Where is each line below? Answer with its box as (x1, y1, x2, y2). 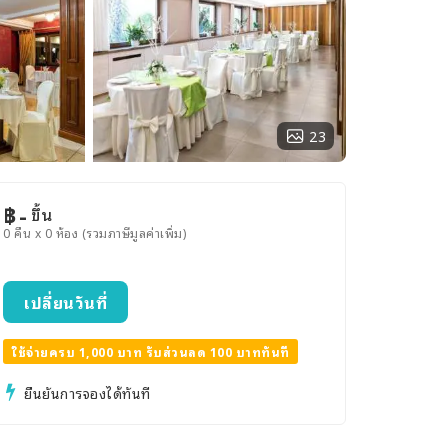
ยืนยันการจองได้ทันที (24, 380, 151, 404)
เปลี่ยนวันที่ (24, 289, 107, 315)
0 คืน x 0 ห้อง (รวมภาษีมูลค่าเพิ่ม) (3, 223, 186, 242)
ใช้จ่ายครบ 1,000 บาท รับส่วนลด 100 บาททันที (11, 342, 290, 361)
